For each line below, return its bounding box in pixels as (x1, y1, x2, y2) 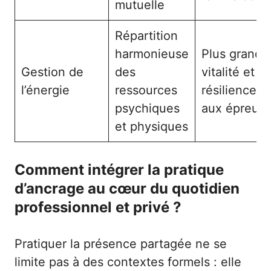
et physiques (115, 119, 188, 134)
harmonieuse (115, 46, 189, 61)
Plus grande (201, 46, 269, 61)
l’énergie (21, 82, 70, 97)
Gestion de (21, 64, 83, 79)
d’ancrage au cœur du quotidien (15, 179, 240, 197)
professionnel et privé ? (15, 198, 181, 216)
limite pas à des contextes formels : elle (15, 254, 241, 269)
